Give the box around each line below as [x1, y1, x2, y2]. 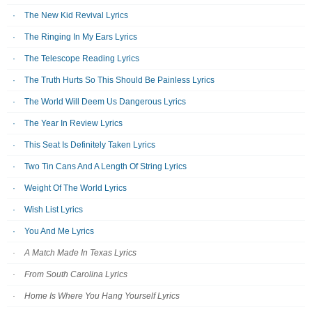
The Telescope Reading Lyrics [24, 54, 139, 63]
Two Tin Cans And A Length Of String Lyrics [24, 162, 187, 171]
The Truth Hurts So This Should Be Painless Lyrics [24, 75, 214, 85]
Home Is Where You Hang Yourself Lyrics [24, 291, 180, 301]
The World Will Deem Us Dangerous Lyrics [24, 97, 186, 107]
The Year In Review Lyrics [24, 118, 123, 128]
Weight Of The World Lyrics [24, 183, 127, 193]
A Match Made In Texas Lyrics [24, 248, 136, 258]
